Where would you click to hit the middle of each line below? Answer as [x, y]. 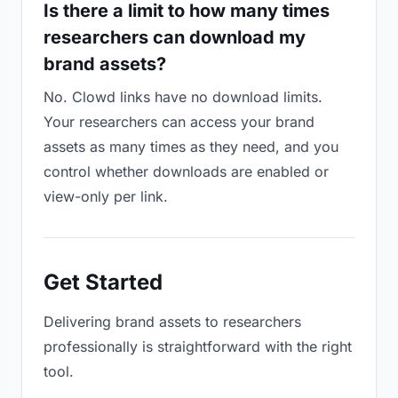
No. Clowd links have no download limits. [183, 97]
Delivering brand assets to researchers [172, 322]
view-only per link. [106, 196]
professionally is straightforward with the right [198, 346]
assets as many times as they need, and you [191, 147]
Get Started [103, 282]
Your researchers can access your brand [179, 122]
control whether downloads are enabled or [186, 171]
